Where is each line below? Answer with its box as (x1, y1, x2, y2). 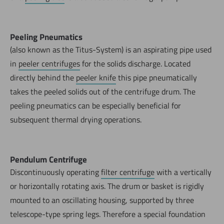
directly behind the (10, 71, 76, 83)
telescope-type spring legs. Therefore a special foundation (10, 207, 205, 220)
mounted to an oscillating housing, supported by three (10, 193, 194, 206)
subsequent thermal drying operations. (10, 113, 141, 125)
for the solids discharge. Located (80, 57, 190, 69)
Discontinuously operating (10, 165, 101, 178)
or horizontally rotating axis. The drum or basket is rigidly (10, 179, 204, 192)
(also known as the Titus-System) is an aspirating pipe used (10, 43, 211, 55)
